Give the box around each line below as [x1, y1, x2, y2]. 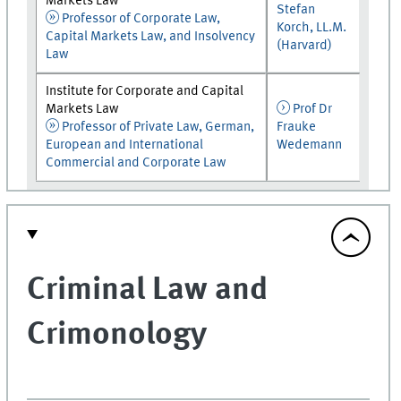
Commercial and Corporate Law [46, 155, 226, 170]
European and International [46, 137, 204, 152]
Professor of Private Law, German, [62, 119, 254, 134]
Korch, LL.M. [277, 20, 347, 35]
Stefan [277, 2, 316, 17]
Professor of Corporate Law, [62, 11, 220, 26]
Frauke [277, 119, 317, 134]
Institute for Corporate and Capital [46, 83, 244, 98]
